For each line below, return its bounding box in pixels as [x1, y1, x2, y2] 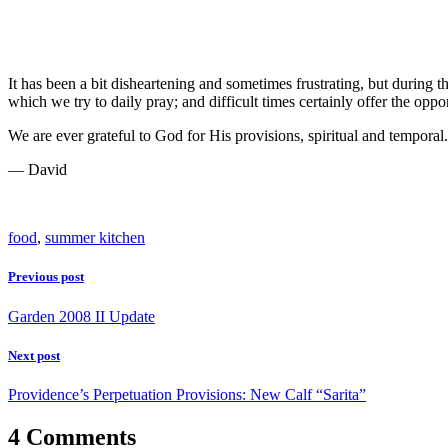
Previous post [8, 269, 84, 285]
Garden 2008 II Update [8, 307, 155, 325]
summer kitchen [45, 229, 145, 247]
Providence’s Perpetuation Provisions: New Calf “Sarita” [8, 385, 366, 403]
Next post [8, 347, 60, 363]
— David [8, 161, 67, 179]
